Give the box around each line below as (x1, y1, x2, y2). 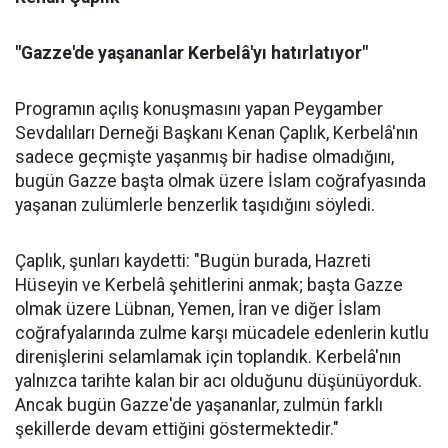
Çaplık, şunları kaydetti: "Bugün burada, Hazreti (15, 251, 371, 272)
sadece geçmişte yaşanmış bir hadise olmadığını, (15, 147, 394, 168)
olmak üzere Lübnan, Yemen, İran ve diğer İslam (15, 299, 381, 320)
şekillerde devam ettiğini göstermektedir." (15, 419, 339, 440)
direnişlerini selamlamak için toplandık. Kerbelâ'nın (15, 347, 401, 368)
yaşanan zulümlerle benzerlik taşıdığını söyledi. (15, 195, 375, 216)
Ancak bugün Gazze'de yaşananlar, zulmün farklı (15, 395, 383, 416)
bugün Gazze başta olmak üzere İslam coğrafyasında (15, 171, 426, 192)
